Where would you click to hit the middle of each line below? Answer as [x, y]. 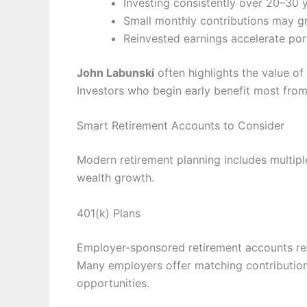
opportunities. [113, 283]
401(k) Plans [109, 213]
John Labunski [115, 72]
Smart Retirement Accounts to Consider [181, 126]
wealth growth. [115, 178]
